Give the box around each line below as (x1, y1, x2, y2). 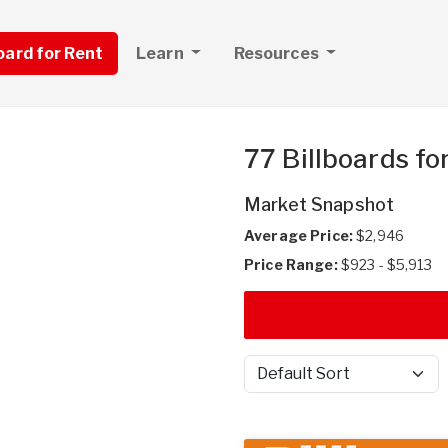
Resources (233, 43, 322, 63)
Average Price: (244, 227, 353, 244)
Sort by (243, 374, 291, 392)
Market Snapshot (244, 194, 395, 215)
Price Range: (244, 256, 338, 273)
